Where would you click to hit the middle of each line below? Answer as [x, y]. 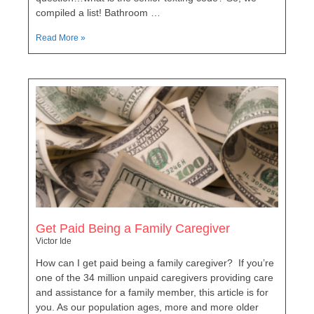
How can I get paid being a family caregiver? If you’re [155, 262]
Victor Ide [54, 241]
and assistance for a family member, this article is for [152, 292]
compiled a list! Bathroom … [98, 12]
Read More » [61, 37]
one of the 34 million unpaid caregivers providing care [155, 277]
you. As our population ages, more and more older [147, 307]
